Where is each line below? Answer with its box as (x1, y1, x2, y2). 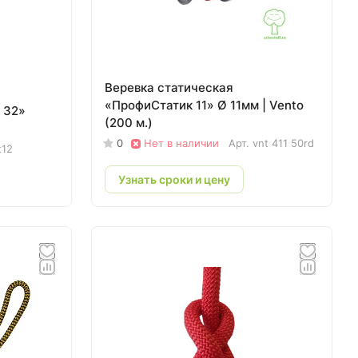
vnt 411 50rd (253, 137, 314, 149)
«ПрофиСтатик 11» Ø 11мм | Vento (105, 97, 262, 113)
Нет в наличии (144, 137, 219, 149)
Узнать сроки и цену (118, 172, 230, 186)
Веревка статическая (105, 80, 233, 95)
